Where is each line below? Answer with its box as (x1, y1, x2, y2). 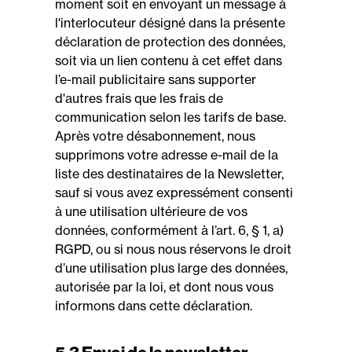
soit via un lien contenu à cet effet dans (55, 53, 282, 68)
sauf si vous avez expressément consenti (55, 185, 293, 200)
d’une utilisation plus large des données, (55, 260, 288, 276)
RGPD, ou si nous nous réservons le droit (55, 241, 291, 257)
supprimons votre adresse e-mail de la (55, 147, 278, 163)
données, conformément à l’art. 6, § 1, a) (55, 222, 284, 238)
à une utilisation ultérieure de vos (55, 203, 247, 219)
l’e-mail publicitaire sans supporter (55, 71, 256, 87)
